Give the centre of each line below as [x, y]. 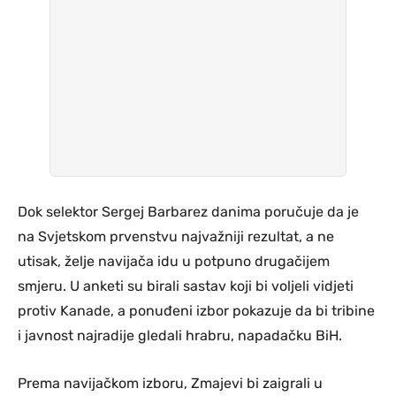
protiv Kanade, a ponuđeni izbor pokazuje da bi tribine [196, 310]
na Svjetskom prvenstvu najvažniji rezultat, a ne [176, 236]
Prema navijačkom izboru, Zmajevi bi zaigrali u [170, 383]
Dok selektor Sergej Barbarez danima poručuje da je [188, 211]
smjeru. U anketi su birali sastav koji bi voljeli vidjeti [186, 286]
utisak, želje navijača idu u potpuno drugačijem [174, 261]
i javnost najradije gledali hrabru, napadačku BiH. [180, 335]
